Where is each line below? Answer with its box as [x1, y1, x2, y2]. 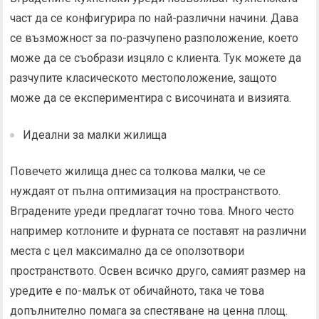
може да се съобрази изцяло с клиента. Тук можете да [10, 51, 302, 65]
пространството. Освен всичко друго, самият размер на [10, 264, 306, 278]
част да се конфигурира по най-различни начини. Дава [10, 11, 299, 25]
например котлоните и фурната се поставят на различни [10, 224, 307, 238]
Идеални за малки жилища [23, 128, 167, 142]
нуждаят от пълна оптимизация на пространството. [10, 184, 281, 198]
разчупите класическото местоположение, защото [10, 71, 278, 85]
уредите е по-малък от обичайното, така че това [10, 284, 265, 298]
